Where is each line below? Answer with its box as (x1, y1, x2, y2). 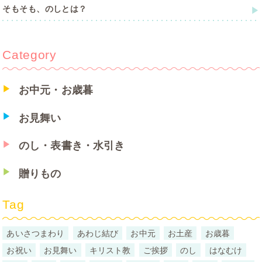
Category (2, 48, 57, 62)
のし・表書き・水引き (18, 139, 125, 151)
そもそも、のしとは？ (2, 4, 87, 13)
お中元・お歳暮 (18, 84, 93, 96)
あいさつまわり (6, 228, 65, 238)
